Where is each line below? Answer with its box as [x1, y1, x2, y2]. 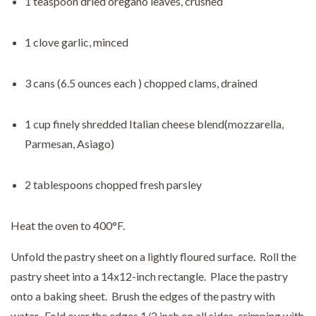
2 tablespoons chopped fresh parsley [25, 177, 202, 191]
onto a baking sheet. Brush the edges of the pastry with [11, 288, 275, 303]
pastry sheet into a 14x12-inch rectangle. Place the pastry [11, 269, 288, 283]
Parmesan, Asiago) [25, 136, 114, 150]
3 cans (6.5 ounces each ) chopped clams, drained [25, 75, 257, 90]
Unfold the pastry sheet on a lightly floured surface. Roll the [11, 249, 296, 263]
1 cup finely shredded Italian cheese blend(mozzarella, [25, 116, 284, 130]
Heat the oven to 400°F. [11, 218, 125, 232]
